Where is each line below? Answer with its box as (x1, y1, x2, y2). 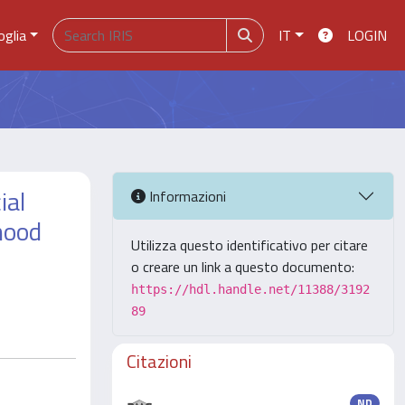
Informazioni (146, 184, 226, 207)
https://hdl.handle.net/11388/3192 (131, 282, 370, 297)
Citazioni (127, 347, 192, 375)
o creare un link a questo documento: (131, 256, 354, 278)
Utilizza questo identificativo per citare (131, 234, 368, 256)
